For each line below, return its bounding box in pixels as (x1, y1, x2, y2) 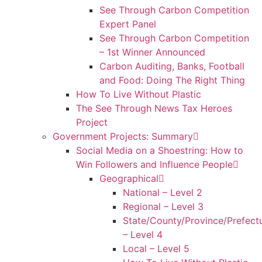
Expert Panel (99, 18, 156, 30)
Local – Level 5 (123, 242, 189, 254)
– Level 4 (123, 228, 163, 240)
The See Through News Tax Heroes (76, 102, 232, 114)
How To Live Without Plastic (76, 88, 201, 100)
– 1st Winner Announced (99, 46, 205, 58)
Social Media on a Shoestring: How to (76, 144, 243, 156)
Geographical (99, 172, 158, 184)
